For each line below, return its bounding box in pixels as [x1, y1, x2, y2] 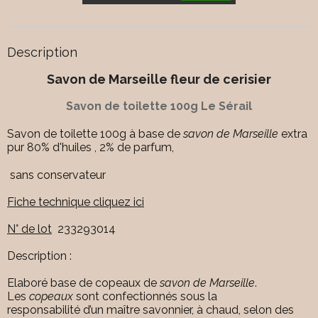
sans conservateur [7, 168, 106, 182]
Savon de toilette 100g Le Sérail [66, 99, 252, 114]
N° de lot [7, 221, 52, 236]
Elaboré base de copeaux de [7, 276, 160, 290]
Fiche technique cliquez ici [7, 194, 144, 209]
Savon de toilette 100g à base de [7, 127, 183, 141]
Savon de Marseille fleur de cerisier [47, 72, 271, 87]
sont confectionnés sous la [76, 290, 217, 304]
